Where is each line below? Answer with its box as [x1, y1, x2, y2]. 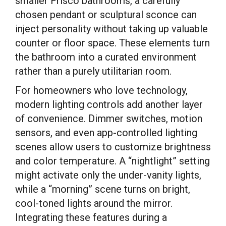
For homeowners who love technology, [15, 84, 188, 96]
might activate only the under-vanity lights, [15, 169, 201, 181]
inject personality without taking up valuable [15, 23, 208, 35]
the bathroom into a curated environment [15, 51, 197, 63]
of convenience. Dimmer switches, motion [15, 112, 202, 125]
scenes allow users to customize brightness [15, 141, 211, 153]
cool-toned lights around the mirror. [15, 197, 173, 209]
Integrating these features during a [15, 211, 167, 223]
